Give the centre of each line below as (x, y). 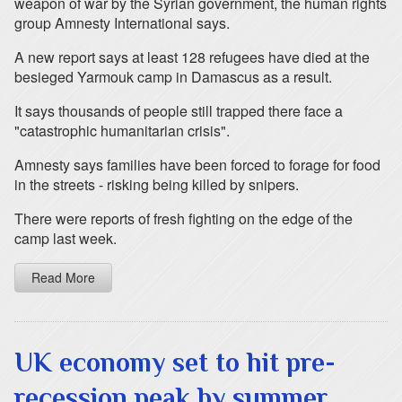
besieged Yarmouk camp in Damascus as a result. (173, 77)
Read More (63, 277)
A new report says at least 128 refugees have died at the (192, 57)
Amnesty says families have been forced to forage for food (197, 165)
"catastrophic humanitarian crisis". (122, 131)
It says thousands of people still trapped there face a (179, 111)
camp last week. (66, 238)
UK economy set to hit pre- (175, 363)
